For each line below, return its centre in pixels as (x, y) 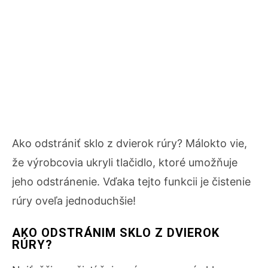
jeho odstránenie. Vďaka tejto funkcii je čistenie (131, 182)
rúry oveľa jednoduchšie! (74, 201)
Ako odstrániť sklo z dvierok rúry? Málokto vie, (130, 143)
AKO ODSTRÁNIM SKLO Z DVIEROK (116, 233)
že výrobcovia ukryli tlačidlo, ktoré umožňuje (125, 162)
